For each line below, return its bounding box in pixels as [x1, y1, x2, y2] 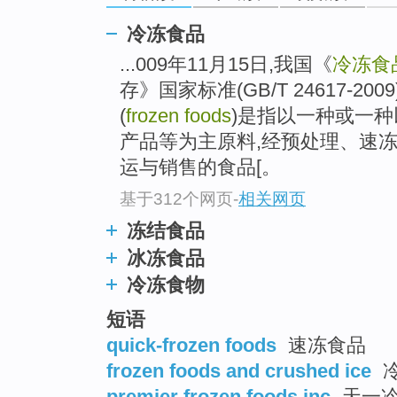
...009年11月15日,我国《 [120, 53, 332, 76]
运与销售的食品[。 [120, 156, 281, 179]
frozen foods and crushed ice [106, 359, 371, 382]
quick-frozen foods [106, 333, 276, 356]
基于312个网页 [120, 189, 233, 208]
